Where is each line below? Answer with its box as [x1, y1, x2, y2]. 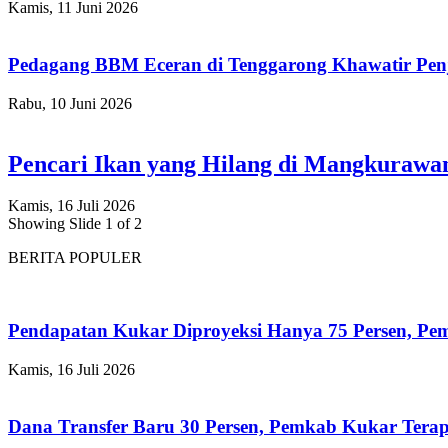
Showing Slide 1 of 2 [8, 215, 142, 233]
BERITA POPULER [8, 249, 142, 267]
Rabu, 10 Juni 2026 [8, 94, 132, 112]
